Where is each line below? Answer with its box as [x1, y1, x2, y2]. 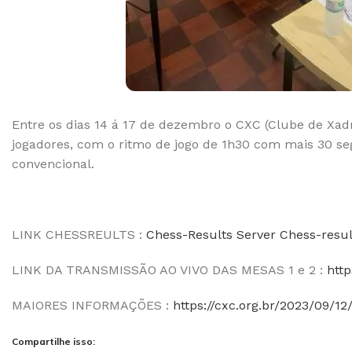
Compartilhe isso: [12, 335, 95, 347]
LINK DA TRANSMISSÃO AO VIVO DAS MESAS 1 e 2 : [12, 262, 327, 277]
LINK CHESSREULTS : [12, 227, 146, 242]
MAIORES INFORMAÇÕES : [12, 298, 173, 313]
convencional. [12, 156, 94, 171]
